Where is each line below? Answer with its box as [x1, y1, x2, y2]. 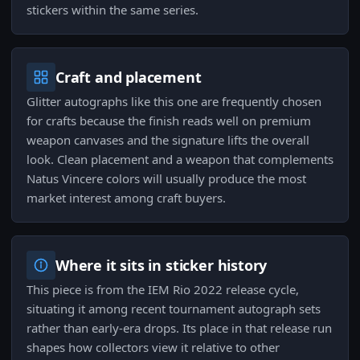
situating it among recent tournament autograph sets [27, 301, 321, 317]
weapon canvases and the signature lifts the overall [27, 132, 309, 149]
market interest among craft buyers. [27, 190, 226, 207]
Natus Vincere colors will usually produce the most [27, 170, 306, 187]
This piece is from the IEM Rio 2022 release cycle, [27, 281, 299, 298]
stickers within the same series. [27, 2, 198, 18]
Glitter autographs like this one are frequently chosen [27, 93, 321, 110]
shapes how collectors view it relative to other [27, 339, 280, 356]
